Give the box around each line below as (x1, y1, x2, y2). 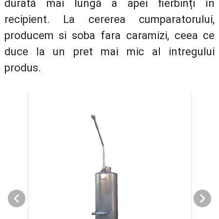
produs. (4, 61, 41, 74)
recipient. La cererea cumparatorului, (4, 13, 215, 25)
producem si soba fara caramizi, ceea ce (4, 29, 215, 42)
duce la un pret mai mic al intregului (4, 45, 215, 58)
